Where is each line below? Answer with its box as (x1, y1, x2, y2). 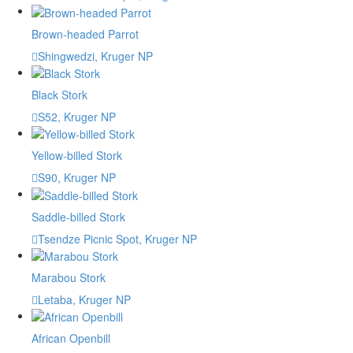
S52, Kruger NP (38, 109, 116, 125)
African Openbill (32, 330, 110, 347)
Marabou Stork (32, 269, 106, 286)
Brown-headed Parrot (32, 25, 139, 42)
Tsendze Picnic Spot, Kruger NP (38, 230, 197, 247)
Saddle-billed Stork (32, 208, 125, 225)
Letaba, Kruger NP (38, 292, 131, 308)
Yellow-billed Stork (32, 147, 122, 164)
